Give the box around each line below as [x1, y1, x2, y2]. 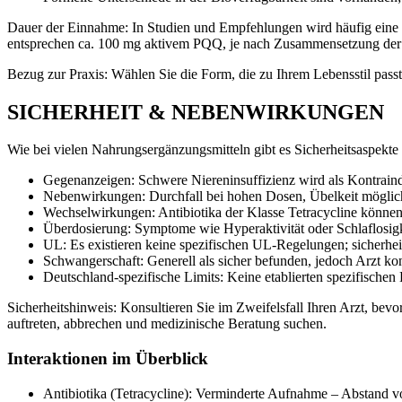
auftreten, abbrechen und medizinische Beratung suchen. [7, 316, 327, 332]
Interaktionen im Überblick [7, 349, 208, 369]
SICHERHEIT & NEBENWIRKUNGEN [7, 100, 384, 124]
